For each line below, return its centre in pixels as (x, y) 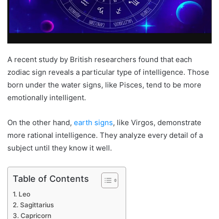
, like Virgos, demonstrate (157, 122)
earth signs (93, 122)
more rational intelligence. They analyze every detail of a (105, 135)
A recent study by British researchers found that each (100, 59)
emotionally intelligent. (47, 97)
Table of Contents (51, 178)
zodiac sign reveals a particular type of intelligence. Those (108, 72)
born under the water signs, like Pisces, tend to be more (104, 85)
